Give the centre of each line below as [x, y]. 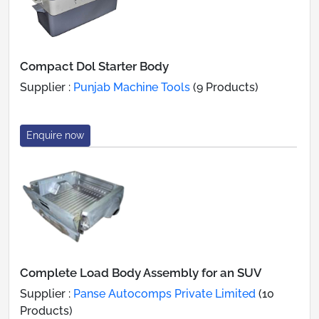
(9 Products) [224, 87]
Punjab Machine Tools [132, 87]
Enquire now [55, 135]
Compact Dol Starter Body [94, 66]
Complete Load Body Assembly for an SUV [141, 272]
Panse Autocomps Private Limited [164, 293]
